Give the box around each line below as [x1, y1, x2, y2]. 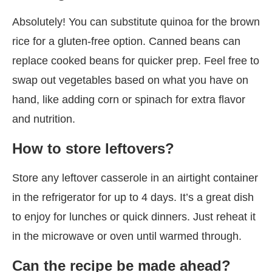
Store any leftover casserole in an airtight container [12, 171, 258, 184]
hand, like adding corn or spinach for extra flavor [12, 93, 245, 106]
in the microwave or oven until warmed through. [12, 229, 242, 242]
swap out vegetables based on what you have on [12, 73, 248, 86]
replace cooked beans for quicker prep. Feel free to [12, 54, 259, 67]
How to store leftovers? [12, 140, 174, 157]
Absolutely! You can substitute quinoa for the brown [12, 15, 260, 28]
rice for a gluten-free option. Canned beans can [12, 35, 240, 47]
